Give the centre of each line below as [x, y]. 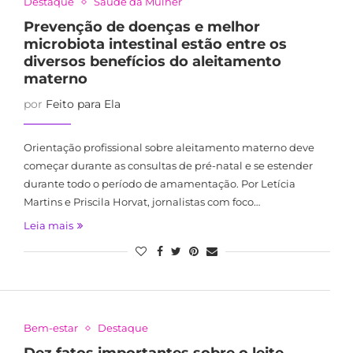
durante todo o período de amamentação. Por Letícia [159, 184]
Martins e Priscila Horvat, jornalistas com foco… [141, 202]
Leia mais [48, 225]
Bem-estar [50, 328]
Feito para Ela [83, 104]
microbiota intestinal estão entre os [155, 44]
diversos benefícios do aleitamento [152, 61]
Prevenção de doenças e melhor [141, 27]
